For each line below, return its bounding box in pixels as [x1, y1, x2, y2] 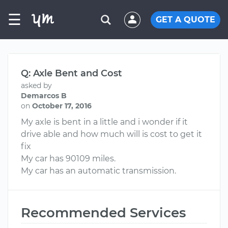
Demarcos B [21, 91, 67, 100]
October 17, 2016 [32, 101, 92, 110]
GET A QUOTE [156, 14, 215, 24]
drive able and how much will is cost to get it [21, 129, 202, 139]
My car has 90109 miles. [21, 154, 116, 163]
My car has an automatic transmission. [21, 166, 176, 176]
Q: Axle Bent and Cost [21, 68, 122, 79]
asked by [21, 81, 52, 90]
